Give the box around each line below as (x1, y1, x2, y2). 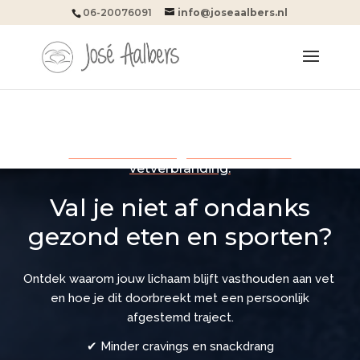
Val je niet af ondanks (50, 193, 310, 223)
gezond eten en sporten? (27, 222, 333, 252)
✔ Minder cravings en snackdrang (86, 339, 274, 354)
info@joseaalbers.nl (178, 6, 288, 18)
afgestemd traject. (126, 310, 234, 325)
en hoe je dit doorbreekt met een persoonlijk (51, 291, 309, 305)
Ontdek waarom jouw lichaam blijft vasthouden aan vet (22, 272, 337, 286)
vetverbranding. (129, 161, 231, 176)
